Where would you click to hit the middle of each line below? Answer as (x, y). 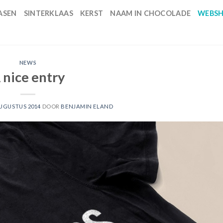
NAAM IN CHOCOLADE (151, 13)
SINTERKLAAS (48, 13)
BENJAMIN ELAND (87, 106)
